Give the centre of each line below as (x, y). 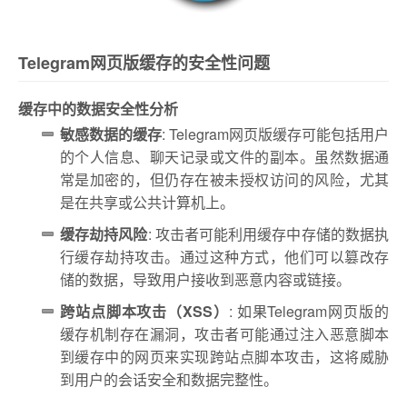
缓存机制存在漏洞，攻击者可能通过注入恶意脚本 (224, 333)
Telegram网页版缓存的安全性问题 (144, 62)
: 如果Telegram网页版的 (309, 311)
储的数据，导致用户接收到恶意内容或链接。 (205, 279)
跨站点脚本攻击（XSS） (144, 311)
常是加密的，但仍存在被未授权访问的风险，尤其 (224, 179)
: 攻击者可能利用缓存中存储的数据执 (268, 233)
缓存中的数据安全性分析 (98, 108)
